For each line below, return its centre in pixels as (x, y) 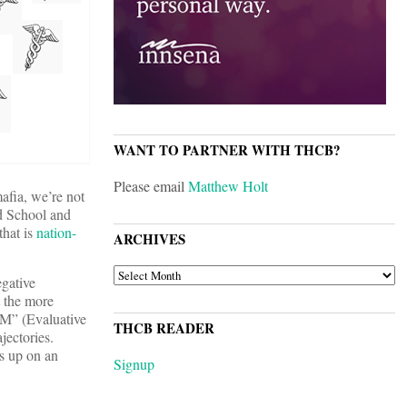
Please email (151, 186)
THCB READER (164, 328)
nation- (56, 233)
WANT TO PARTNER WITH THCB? (227, 150)
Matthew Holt (228, 186)
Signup (134, 364)
